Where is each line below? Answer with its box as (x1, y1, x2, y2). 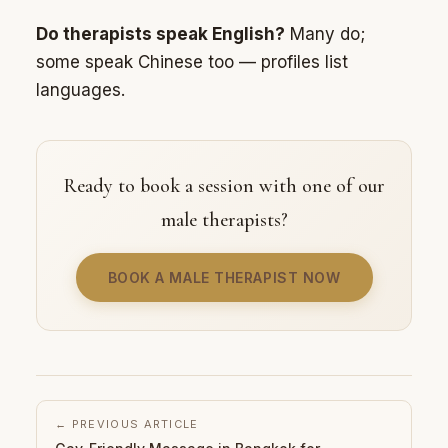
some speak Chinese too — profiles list (36, 52, 348, 73)
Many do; (285, 24, 365, 45)
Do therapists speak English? (36, 24, 285, 45)
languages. (36, 80, 125, 101)
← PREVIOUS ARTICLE (55, 417, 199, 432)
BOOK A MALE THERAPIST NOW (107, 269, 341, 287)
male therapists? (160, 208, 288, 233)
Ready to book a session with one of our (63, 174, 385, 199)
